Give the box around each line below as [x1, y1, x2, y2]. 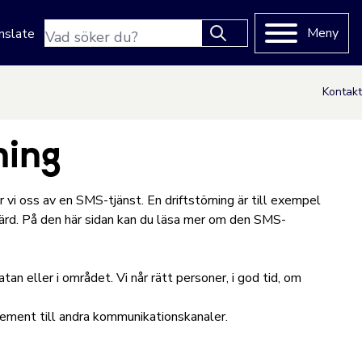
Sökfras [44, 20, 87, 38]
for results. [45, 66, 107, 84]
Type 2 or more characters [45, 47, 195, 65]
